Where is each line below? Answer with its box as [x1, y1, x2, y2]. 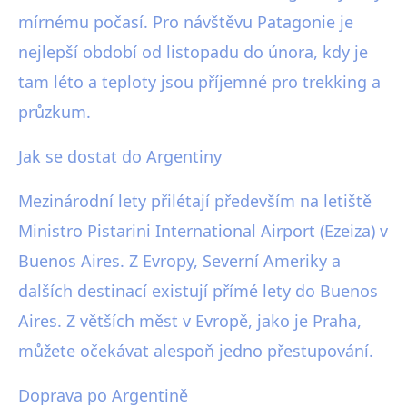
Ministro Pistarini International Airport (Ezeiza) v [18, 220, 388, 243]
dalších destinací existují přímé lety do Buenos [18, 280, 378, 303]
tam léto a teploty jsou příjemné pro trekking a [18, 71, 381, 94]
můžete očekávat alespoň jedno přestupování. [18, 340, 373, 362]
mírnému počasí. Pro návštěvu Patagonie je [18, 11, 353, 34]
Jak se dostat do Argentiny [18, 145, 222, 168]
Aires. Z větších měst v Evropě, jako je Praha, [18, 310, 362, 333]
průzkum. [18, 101, 91, 124]
